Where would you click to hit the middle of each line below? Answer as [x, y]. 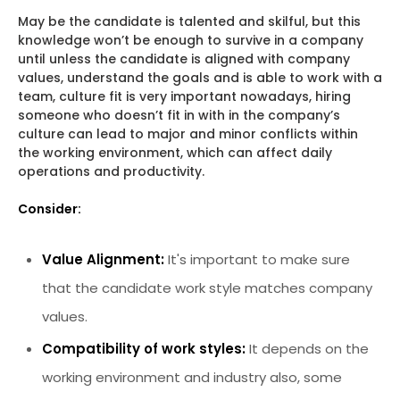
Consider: [50, 208]
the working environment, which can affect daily [175, 152]
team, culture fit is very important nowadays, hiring [184, 96]
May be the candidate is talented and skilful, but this [189, 21]
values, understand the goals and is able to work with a [200, 77]
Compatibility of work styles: [146, 348]
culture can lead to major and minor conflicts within [188, 133]
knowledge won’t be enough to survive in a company [191, 40]
